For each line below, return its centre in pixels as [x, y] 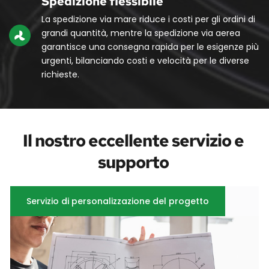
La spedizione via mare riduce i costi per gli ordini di [148, 19]
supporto [134, 162]
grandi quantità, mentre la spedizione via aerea [141, 33]
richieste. [60, 74]
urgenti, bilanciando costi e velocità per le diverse [145, 60]
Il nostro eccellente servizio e [133, 140]
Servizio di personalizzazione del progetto [118, 201]
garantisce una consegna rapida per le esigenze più [150, 47]
